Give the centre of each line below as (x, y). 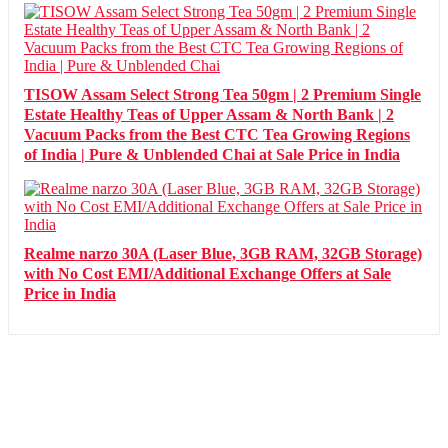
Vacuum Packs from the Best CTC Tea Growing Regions (217, 134)
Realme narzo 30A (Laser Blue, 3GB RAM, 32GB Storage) (223, 253)
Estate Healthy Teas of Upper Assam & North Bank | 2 (209, 114)
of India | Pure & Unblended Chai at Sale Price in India (212, 154)
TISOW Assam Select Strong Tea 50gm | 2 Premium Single (222, 94)
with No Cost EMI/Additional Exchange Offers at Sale (207, 273)
